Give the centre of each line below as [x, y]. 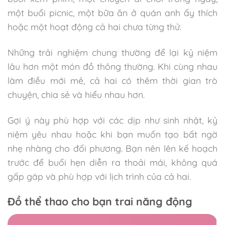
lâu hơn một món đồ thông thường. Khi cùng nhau [113, 66]
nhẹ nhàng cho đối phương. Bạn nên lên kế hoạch [113, 148]
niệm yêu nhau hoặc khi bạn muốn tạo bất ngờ [113, 134]
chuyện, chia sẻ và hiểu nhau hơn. [76, 94]
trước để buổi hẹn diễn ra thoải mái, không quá [113, 162]
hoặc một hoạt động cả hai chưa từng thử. [94, 26]
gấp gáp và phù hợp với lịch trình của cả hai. [99, 176]
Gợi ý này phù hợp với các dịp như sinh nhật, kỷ [113, 120]
